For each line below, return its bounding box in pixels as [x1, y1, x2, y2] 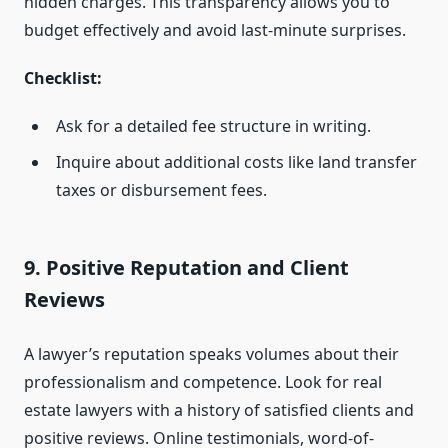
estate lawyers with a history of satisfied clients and [24, 399, 414, 422]
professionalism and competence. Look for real [24, 371, 382, 394]
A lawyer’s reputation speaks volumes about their [24, 343, 399, 366]
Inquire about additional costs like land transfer [56, 151, 417, 174]
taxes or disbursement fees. [56, 179, 267, 202]
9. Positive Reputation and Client [24, 254, 349, 282]
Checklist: [24, 67, 102, 90]
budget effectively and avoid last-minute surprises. [24, 19, 406, 42]
